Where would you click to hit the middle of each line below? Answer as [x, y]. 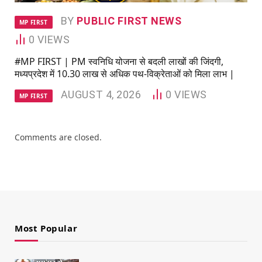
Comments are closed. [58, 137]
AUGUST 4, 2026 [101, 94]
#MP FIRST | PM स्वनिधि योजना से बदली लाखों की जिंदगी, [119, 61]
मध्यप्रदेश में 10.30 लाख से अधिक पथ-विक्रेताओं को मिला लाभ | [125, 73]
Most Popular [46, 228]
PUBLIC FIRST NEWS [129, 20]
